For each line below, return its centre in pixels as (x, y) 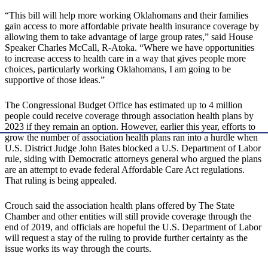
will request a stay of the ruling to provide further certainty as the (126, 238)
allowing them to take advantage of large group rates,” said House (129, 37)
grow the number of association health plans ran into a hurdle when (131, 138)
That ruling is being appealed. (61, 181)
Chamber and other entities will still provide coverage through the (128, 217)
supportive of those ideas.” (55, 80)
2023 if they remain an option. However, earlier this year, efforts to (130, 127)
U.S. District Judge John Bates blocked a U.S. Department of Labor (133, 148)
